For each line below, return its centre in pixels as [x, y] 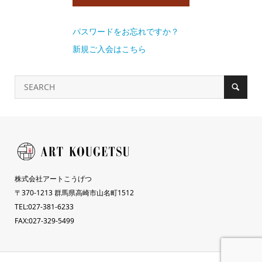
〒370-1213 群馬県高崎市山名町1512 [74, 193]
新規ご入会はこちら [109, 49]
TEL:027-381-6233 [44, 207]
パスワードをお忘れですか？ [126, 31]
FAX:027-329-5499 [44, 221]
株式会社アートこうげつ [53, 179]
